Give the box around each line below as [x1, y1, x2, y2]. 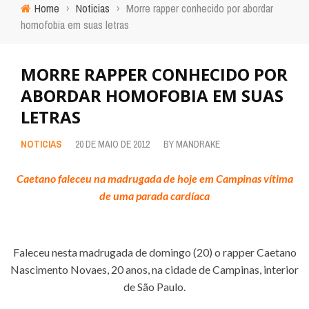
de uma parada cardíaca [99, 189, 210, 202]
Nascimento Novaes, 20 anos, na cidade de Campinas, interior [10, 263, 299, 276]
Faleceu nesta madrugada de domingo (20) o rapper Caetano [12, 246, 297, 259]
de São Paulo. [123, 280, 186, 293]
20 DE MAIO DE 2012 [75, 138, 150, 150]
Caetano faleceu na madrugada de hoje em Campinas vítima [16, 172, 293, 185]
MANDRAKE [176, 138, 220, 150]
